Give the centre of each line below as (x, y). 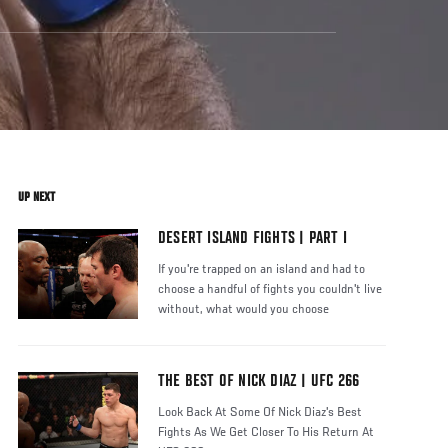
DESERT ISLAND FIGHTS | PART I (252, 239)
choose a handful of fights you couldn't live (270, 290)
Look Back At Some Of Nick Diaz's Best (260, 413)
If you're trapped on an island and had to (261, 270)
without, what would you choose (243, 310)
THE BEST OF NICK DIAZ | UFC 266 (259, 382)
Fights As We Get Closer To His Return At (266, 433)
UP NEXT (36, 197)
